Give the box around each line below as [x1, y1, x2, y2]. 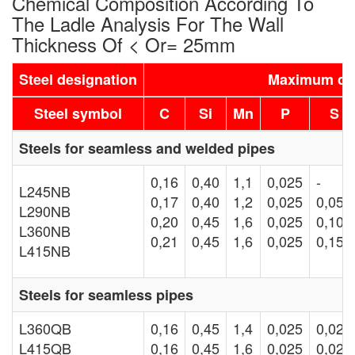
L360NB [19, 220, 74, 242]
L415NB [19, 240, 71, 261]
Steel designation [19, 69, 137, 90]
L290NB [19, 200, 74, 222]
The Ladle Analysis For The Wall [12, 10, 284, 38]
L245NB [19, 181, 74, 202]
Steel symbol [34, 103, 122, 124]
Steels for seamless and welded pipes [19, 138, 275, 159]
